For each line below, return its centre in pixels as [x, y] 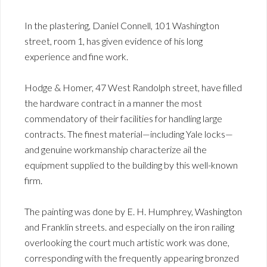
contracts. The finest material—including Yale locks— [129, 133]
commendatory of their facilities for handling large [123, 118]
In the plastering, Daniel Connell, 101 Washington [122, 25]
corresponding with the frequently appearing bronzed [132, 257]
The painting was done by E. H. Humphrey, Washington [133, 211]
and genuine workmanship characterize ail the [116, 149]
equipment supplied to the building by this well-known [131, 164]
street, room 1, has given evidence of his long [114, 41]
